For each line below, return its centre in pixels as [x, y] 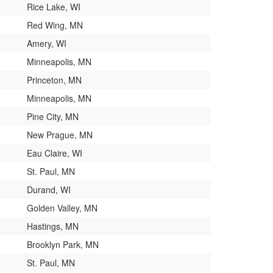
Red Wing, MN [55, 25]
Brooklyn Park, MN [63, 244]
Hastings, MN [53, 226]
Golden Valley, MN [62, 207]
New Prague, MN [60, 134]
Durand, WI [49, 189]
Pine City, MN [53, 116]
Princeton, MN [54, 80]
